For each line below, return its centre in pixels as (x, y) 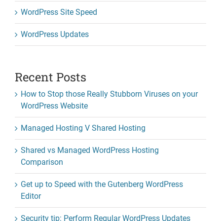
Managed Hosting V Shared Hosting (83, 128)
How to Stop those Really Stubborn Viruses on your (109, 94)
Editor (31, 196)
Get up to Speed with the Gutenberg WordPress (102, 184)
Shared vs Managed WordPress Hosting (90, 150)
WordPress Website (54, 106)
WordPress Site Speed (59, 12)
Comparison (42, 162)
